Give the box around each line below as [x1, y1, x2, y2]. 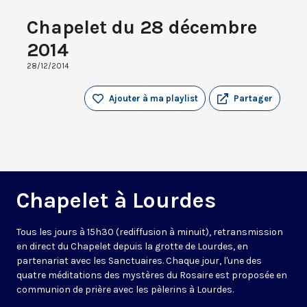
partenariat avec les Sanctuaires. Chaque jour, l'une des [16, 255, 262, 267]
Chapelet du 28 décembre [27, 16, 257, 39]
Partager [234, 93, 273, 104]
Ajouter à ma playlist [109, 93, 198, 104]
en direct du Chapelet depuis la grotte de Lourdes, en [16, 241, 248, 253]
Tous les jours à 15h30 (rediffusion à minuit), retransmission [16, 226, 283, 238]
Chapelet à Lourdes [16, 188, 216, 214]
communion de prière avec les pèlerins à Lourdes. [16, 284, 234, 296]
